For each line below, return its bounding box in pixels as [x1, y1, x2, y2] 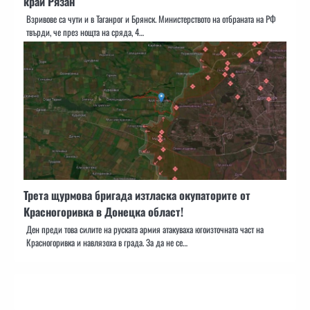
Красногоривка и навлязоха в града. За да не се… [26, 235, 188, 249]
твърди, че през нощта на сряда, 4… [26, 25, 144, 39]
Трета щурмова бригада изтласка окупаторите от [24, 186, 250, 203]
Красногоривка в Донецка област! [24, 203, 183, 220]
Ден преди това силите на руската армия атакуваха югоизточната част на [26, 222, 264, 236]
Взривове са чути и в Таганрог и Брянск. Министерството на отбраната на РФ [26, 12, 276, 26]
